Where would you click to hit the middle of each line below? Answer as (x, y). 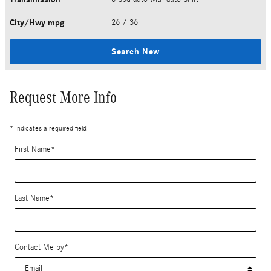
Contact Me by (39, 247)
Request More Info (63, 97)
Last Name (32, 198)
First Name (33, 149)
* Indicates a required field (48, 128)
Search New (135, 51)
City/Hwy (29, 22)
